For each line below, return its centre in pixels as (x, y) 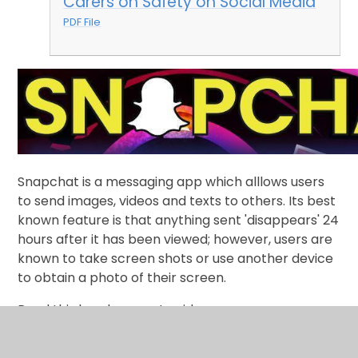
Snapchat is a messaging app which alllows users (171, 182)
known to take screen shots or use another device (176, 259)
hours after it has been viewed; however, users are (175, 240)
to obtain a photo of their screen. (124, 278)
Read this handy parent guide (111, 310)
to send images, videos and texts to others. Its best (177, 201)
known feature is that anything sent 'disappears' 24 (179, 221)
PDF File (82, 22)
